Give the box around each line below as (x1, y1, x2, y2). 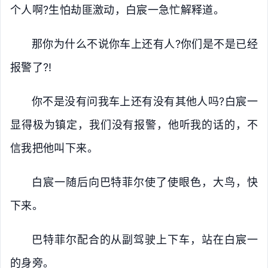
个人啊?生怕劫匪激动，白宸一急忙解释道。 (10, 4, 225, 16)
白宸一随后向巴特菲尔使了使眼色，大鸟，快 (32, 176, 258, 188)
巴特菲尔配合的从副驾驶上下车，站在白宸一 (32, 233, 258, 246)
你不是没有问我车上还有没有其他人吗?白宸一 (32, 95, 258, 108)
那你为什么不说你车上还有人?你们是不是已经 (32, 38, 258, 50)
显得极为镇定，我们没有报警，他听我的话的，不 (10, 118, 258, 131)
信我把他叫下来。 (10, 142, 98, 154)
